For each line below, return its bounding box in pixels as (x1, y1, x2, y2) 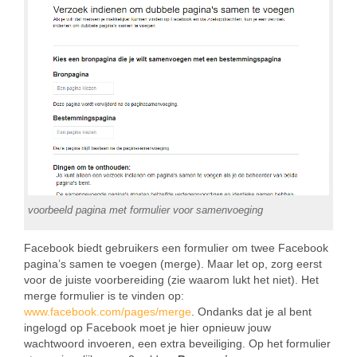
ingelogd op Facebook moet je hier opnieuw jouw (24, 321, 271, 335)
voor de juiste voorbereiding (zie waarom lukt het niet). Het (24, 273, 319, 287)
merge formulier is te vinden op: (24, 289, 184, 303)
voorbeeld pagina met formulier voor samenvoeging (28, 204, 263, 217)
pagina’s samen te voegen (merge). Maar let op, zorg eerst (24, 257, 322, 271)
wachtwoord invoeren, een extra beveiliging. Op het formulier (24, 337, 331, 351)
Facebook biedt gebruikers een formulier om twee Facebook (24, 241, 328, 255)
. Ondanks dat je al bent (191, 305, 312, 319)
